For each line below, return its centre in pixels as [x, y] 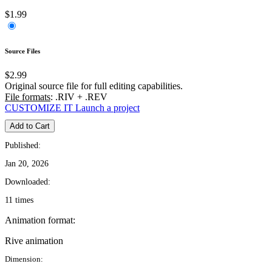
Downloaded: [28, 182]
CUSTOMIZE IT [39, 107]
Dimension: [24, 259]
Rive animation [34, 240]
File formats [28, 97]
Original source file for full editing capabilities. [94, 86]
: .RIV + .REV [79, 97]
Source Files [22, 51]
